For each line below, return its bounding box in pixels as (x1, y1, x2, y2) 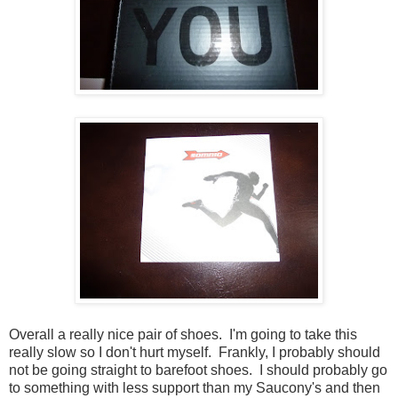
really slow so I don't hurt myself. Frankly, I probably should (9, 345, 380, 361)
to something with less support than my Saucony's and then (9, 380, 380, 396)
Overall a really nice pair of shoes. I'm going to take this (9, 327, 357, 343)
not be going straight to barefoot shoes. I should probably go (9, 362, 387, 378)
